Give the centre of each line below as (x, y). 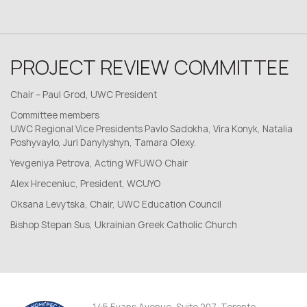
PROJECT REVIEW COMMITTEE (150, 68)
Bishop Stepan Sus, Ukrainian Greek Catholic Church (124, 225)
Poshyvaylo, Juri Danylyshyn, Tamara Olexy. (103, 143)
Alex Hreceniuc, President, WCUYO (86, 184)
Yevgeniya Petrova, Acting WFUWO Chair (99, 163)
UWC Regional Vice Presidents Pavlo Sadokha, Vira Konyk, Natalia (151, 129)
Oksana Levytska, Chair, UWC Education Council (116, 205)
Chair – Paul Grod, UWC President (84, 95)
